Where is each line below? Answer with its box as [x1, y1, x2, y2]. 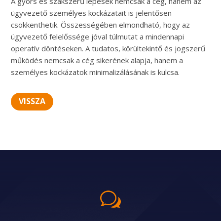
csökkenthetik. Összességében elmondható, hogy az [11, 19, 190, 30]
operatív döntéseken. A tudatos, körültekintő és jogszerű [11, 43, 206, 53]
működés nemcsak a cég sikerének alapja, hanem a [11, 55, 184, 65]
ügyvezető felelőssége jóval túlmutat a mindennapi [11, 31, 184, 41]
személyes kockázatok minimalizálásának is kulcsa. [11, 67, 180, 77]
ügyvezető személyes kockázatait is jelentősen [11, 7, 172, 18]
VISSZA [19, 96, 46, 107]
